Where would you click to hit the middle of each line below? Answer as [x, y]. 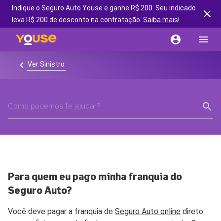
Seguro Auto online [148, 211]
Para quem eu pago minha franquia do [95, 177]
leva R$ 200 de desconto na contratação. [77, 20]
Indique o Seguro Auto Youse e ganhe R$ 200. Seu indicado [104, 8]
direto [192, 211]
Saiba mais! [161, 20]
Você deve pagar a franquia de [61, 211]
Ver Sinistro [46, 64]
